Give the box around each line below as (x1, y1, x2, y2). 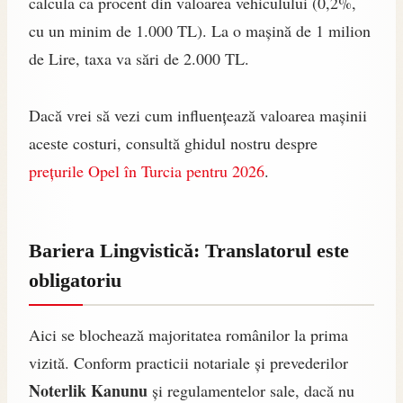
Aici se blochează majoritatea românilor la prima (29, 324, 348, 346)
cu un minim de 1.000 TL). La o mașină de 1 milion (29, 20, 371, 42)
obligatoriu (29, 269, 121, 292)
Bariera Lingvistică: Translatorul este (29, 239, 349, 263)
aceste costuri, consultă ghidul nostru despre (29, 132, 318, 155)
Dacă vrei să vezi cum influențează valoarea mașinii (29, 104, 367, 127)
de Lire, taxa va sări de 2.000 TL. (29, 48, 249, 70)
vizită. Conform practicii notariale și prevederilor (29, 352, 348, 374)
